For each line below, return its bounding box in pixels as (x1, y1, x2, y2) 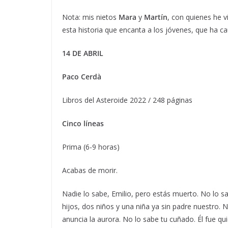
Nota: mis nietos (62, 12, 119, 22)
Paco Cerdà (62, 71, 101, 81)
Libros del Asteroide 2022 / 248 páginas (62, 95, 192, 105)
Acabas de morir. (62, 165, 118, 175)
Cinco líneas (62, 118, 104, 128)
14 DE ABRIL (62, 48, 103, 58)
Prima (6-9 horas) (62, 141, 120, 152)
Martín (144, 12, 167, 22)
